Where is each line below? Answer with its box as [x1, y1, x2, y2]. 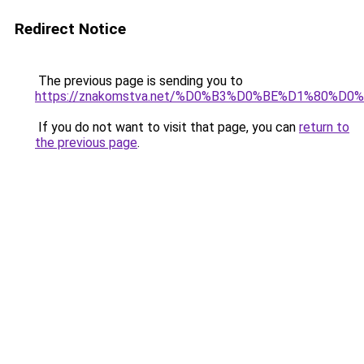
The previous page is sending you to [35, 73, 243, 89]
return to [299, 119, 349, 135]
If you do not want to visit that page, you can [35, 119, 299, 135]
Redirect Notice [15, 19, 126, 38]
